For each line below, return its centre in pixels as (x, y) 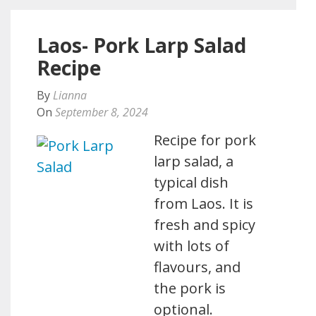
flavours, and (197, 267)
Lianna (70, 95)
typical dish (192, 182)
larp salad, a (194, 161)
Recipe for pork (205, 140)
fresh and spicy (205, 225)
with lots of (192, 246)
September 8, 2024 (102, 112)
